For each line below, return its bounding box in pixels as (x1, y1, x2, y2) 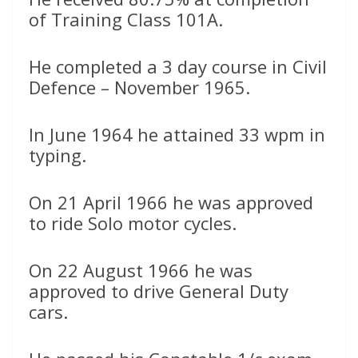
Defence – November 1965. (29, 75, 250, 100)
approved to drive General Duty (29, 279, 288, 304)
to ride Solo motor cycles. (29, 211, 237, 236)
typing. (29, 143, 86, 168)
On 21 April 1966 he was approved (29, 190, 313, 215)
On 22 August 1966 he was (29, 258, 253, 283)
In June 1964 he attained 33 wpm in (29, 122, 325, 147)
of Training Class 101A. (29, 7, 223, 32)
